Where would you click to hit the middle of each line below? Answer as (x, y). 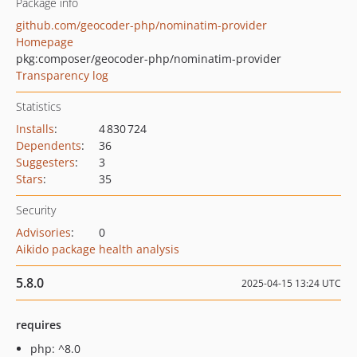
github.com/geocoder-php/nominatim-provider (141, 25)
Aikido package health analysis (98, 249)
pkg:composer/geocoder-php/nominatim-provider (149, 59)
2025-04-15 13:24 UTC (291, 283)
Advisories (43, 232)
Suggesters (45, 162)
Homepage (45, 42)
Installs (35, 129)
